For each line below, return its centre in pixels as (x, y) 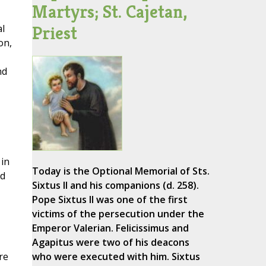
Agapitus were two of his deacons (110, 243)
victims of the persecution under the (118, 214)
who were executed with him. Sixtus (116, 257)
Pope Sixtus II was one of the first (110, 200)
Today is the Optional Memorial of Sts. (121, 171)
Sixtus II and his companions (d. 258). (115, 186)
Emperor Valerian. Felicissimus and (110, 228)
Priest (54, 33)
